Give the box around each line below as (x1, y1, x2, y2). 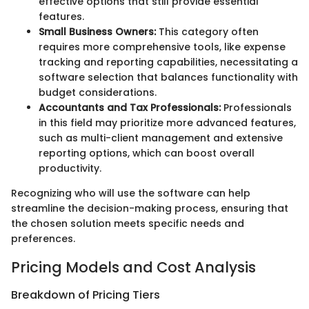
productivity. (39, 161, 101, 176)
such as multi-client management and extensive (39, 131, 283, 146)
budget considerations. (39, 86, 157, 100)
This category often (156, 25, 259, 39)
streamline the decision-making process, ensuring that (11, 201, 288, 216)
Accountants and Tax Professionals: (39, 101, 221, 115)
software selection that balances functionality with (39, 70, 298, 85)
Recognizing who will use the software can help (11, 186, 250, 201)
